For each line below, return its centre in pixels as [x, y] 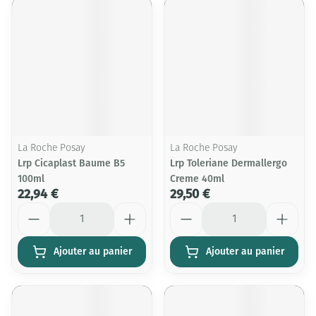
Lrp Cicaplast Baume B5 [71, 163]
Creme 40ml [197, 179]
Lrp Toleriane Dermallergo [229, 163]
